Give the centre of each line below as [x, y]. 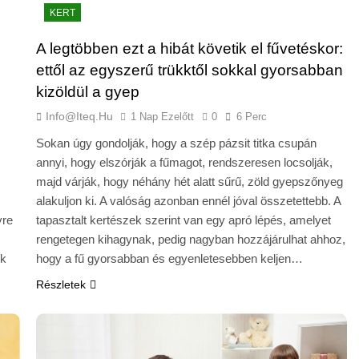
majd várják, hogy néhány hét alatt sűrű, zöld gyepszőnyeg [189, 182]
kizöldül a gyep [87, 92]
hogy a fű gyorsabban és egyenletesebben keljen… [169, 259]
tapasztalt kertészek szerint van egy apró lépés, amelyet [183, 220]
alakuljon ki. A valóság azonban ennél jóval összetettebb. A [188, 201]
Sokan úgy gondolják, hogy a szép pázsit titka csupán [176, 143]
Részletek [61, 285]
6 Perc [251, 117]
